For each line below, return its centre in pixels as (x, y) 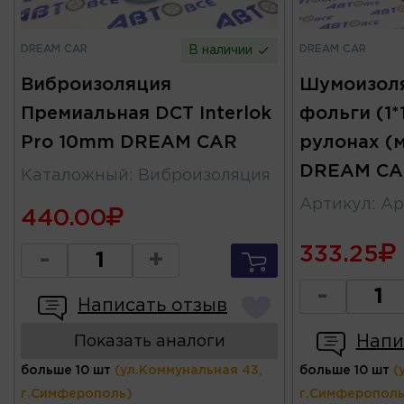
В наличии (223, 51)
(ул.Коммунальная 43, (188, 371)
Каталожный (75, 176)
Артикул (335, 205)
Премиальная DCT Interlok (146, 114)
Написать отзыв (152, 306)
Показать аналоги (149, 342)
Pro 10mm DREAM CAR (129, 143)
